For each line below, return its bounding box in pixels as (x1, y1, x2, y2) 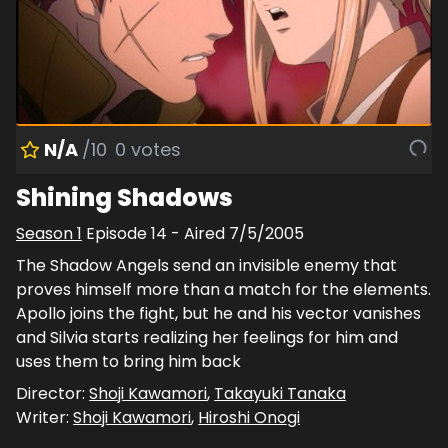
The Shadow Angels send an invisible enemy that (16, 253, 397, 277)
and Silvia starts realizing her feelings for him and (16, 325, 398, 349)
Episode (86, 221, 151, 245)
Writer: (16, 405, 73, 429)
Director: (16, 381, 89, 405)
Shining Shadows (16, 180, 233, 214)
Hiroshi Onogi (198, 405, 300, 429)
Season (16, 221, 77, 245)
